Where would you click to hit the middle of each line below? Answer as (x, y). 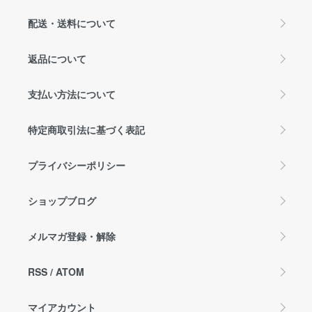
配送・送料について (72, 23)
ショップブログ (62, 200)
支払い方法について (72, 94)
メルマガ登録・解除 (72, 236)
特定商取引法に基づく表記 (86, 129)
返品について (57, 58)
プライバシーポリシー (77, 165)
